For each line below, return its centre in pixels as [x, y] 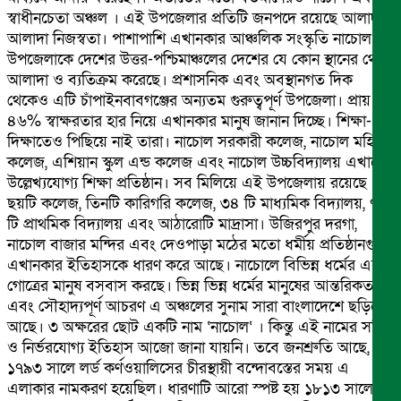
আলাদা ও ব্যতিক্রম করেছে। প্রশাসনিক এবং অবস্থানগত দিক [180, 80]
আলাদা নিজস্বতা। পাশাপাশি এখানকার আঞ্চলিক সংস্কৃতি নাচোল [189, 38]
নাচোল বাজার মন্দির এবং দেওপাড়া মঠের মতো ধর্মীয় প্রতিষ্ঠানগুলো [200, 244]
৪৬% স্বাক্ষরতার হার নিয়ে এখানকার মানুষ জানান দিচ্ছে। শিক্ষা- [189, 121]
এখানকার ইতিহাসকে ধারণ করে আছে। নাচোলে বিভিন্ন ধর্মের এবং [197, 265]
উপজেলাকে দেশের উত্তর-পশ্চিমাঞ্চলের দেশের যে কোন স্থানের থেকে [200, 59]
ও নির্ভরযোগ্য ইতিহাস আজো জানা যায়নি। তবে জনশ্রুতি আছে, [188, 347]
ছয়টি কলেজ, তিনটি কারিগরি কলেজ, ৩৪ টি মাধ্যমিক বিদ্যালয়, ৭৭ [196, 203]
